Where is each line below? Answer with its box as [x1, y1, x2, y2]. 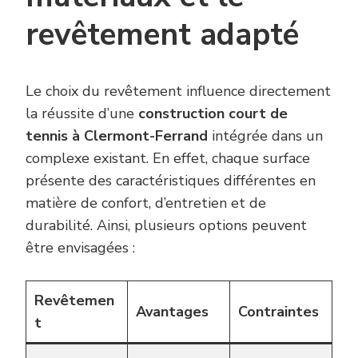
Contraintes [238, 302, 319, 322]
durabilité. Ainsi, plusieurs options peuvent [26, 216, 307, 236]
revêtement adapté [26, 13, 299, 56]
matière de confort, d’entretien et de [26, 193, 266, 213]
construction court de [138, 104, 288, 124]
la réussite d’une [26, 104, 138, 124]
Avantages [136, 302, 209, 322]
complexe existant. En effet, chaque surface [26, 149, 310, 169]
